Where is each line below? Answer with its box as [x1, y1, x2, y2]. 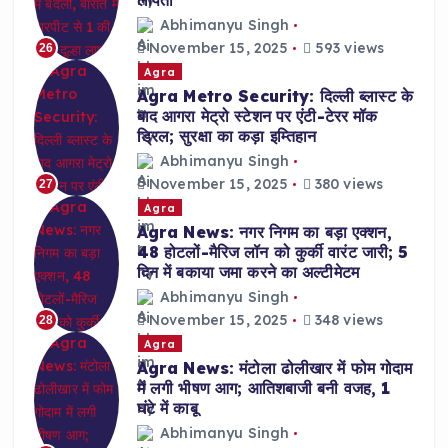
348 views [310, 310, 384, 329]
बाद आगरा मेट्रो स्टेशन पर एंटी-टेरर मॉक [136, 106, 378, 127]
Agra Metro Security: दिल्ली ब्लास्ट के [136, 86, 414, 107]
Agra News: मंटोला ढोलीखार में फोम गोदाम [136, 358, 413, 379]
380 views [310, 174, 384, 193]
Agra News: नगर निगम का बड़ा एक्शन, [136, 222, 392, 243]
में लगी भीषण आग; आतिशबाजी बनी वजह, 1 [136, 378, 391, 399]
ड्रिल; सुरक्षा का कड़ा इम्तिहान [136, 126, 317, 147]
